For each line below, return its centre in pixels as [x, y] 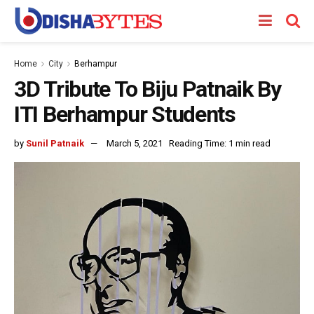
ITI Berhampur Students [125, 114]
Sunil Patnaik [55, 143]
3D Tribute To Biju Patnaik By [148, 89]
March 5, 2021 [135, 143]
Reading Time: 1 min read [220, 143]
